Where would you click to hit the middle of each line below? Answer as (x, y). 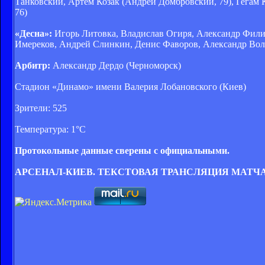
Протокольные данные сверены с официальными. (122, 150)
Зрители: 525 (41, 108)
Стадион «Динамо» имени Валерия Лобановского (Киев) (130, 86)
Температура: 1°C (50, 129)
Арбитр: (33, 65)
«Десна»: (35, 33)
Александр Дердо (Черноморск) (116, 65)
